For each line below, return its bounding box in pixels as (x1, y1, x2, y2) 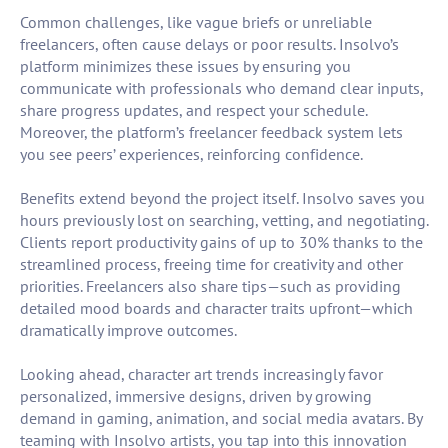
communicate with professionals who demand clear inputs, (20, 78, 423, 99)
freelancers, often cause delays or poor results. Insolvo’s (20, 34, 399, 55)
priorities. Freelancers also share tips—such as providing (20, 276, 401, 297)
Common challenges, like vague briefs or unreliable (20, 12, 372, 33)
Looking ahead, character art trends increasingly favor (20, 364, 383, 385)
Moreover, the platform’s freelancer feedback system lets (20, 122, 403, 143)
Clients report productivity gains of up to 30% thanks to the (20, 232, 423, 253)
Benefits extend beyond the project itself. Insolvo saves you (20, 188, 425, 209)
